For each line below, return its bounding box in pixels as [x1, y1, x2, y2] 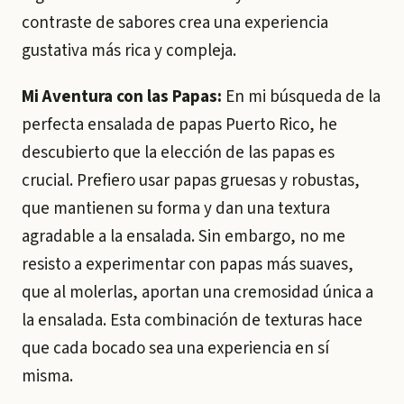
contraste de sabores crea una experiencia [22, 11, 328, 35]
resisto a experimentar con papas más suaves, [22, 252, 353, 277]
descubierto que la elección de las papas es [22, 141, 335, 165]
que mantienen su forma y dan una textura [22, 197, 330, 221]
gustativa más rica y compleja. [22, 39, 236, 63]
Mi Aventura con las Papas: [22, 85, 222, 109]
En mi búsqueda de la [222, 85, 381, 109]
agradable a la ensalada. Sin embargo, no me [22, 225, 345, 249]
